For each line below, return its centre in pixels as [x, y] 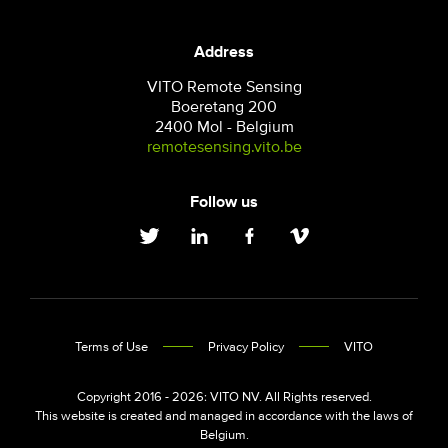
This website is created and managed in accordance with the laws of [224, 416]
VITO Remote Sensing [224, 86]
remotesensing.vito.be [224, 146]
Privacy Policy [246, 347]
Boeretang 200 [224, 106]
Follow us [224, 201]
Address [224, 51]
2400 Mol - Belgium [224, 126]
